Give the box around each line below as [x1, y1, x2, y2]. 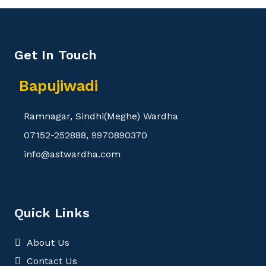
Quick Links [14, 205, 90, 221]
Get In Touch [14, 47, 97, 63]
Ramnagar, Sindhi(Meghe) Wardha [24, 110, 178, 122]
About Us [27, 237, 69, 249]
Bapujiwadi [19, 77, 98, 95]
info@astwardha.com [24, 148, 121, 160]
